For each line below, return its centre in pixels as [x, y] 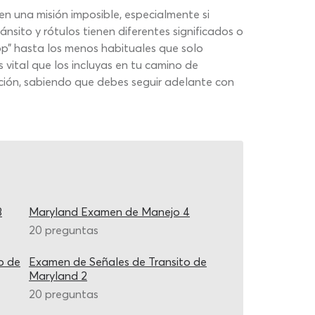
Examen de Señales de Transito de [118, 262]
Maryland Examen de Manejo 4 [109, 212]
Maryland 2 [58, 276]
